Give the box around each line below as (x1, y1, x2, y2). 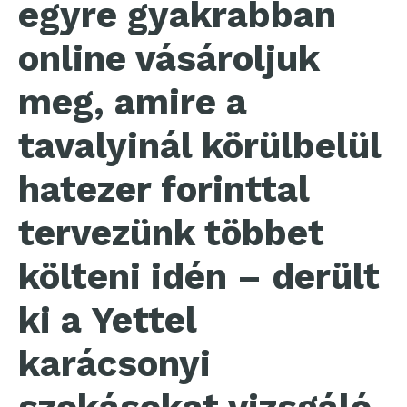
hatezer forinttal (18, 168, 309, 212)
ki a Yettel (18, 299, 196, 342)
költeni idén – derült (18, 255, 380, 299)
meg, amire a (18, 81, 247, 124)
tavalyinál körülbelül (18, 124, 381, 168)
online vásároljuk (18, 37, 319, 81)
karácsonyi (18, 342, 211, 386)
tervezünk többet (18, 212, 324, 255)
